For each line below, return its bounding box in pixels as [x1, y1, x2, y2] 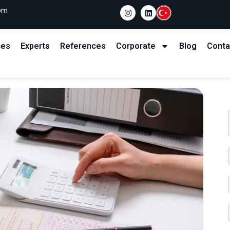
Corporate [116, 41, 156, 51]
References [60, 41, 106, 51]
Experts [21, 41, 50, 51]
